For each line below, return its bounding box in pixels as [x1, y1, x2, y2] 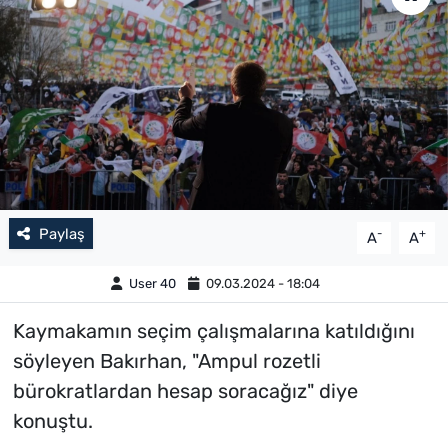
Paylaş [38, 224, 85, 243]
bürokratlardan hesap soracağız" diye [12, 378, 358, 403]
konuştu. [12, 408, 93, 433]
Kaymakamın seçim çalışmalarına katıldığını [12, 318, 415, 343]
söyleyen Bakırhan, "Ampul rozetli [12, 348, 321, 373]
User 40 [129, 276, 177, 292]
